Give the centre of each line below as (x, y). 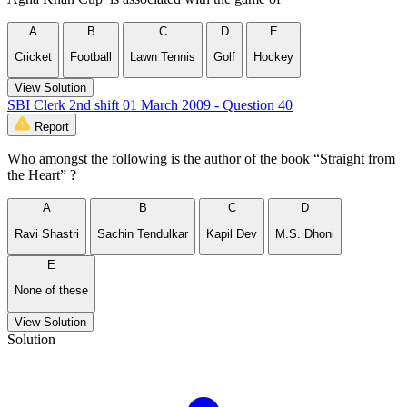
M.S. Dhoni (305, 233)
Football (91, 56)
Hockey (273, 56)
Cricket (33, 56)
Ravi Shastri (47, 233)
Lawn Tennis (163, 56)
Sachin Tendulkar (143, 233)
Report (52, 127)
